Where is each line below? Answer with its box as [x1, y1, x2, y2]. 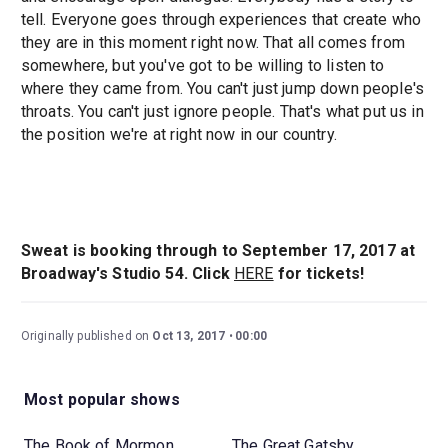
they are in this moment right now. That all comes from [20, 33, 405, 53]
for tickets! [273, 264, 365, 284]
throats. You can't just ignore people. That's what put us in [20, 102, 424, 122]
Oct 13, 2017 [152, 329, 226, 344]
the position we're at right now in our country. [20, 125, 337, 145]
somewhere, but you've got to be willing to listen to [20, 56, 385, 76]
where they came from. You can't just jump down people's [20, 79, 425, 99]
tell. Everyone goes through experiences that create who [20, 10, 422, 30]
